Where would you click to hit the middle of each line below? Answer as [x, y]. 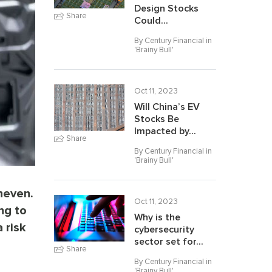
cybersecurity [164, 229]
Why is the [157, 217]
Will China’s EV [167, 107]
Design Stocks [166, 8]
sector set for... [168, 242]
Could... [151, 21]
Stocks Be [156, 119]
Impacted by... [165, 131]
